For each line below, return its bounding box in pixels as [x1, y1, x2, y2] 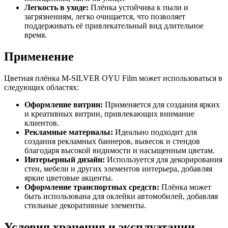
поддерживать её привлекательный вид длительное [24, 21, 204, 31]
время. [24, 31, 47, 40]
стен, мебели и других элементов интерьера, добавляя [24, 164, 212, 174]
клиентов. [24, 119, 59, 128]
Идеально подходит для [113, 128, 197, 137]
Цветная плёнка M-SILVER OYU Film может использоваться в [4, 74, 222, 83]
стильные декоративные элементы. [24, 201, 146, 210]
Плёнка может [159, 183, 211, 192]
